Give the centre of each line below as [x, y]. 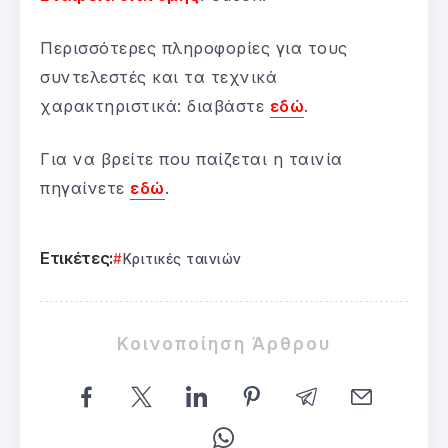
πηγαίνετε [85, 187]
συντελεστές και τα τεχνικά [158, 76]
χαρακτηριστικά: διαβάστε [155, 105]
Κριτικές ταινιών [182, 258]
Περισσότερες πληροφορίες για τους [194, 47]
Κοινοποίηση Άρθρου [224, 343]
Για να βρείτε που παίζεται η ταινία [191, 158]
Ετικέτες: [77, 257]
